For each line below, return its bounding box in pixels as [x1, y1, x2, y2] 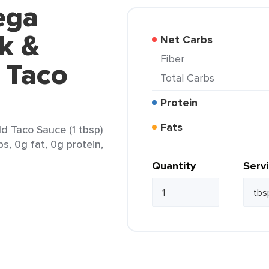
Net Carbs [168, 32, 213, 47]
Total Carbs [166, 70, 214, 85]
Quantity [152, 158, 196, 174]
